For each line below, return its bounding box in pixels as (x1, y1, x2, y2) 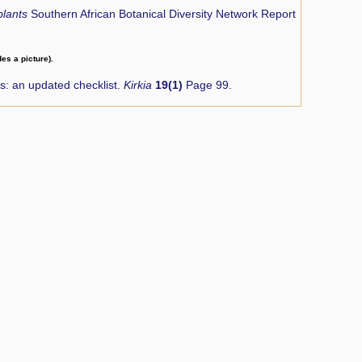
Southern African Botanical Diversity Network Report (31, 7, 296, 20)
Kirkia (124, 79, 155, 92)
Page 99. (183, 79, 232, 92)
